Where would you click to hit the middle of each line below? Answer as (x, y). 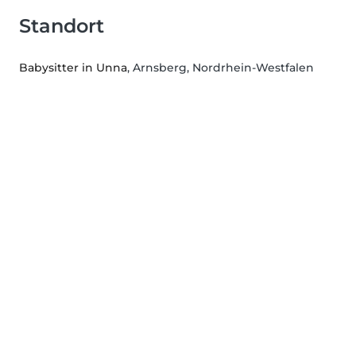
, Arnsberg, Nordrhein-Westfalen (221, 68)
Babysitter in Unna (73, 68)
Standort (62, 26)
